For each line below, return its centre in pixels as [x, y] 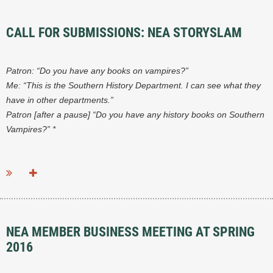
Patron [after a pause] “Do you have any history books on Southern [135, 115]
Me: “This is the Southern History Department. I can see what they [133, 86]
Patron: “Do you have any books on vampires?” [97, 71]
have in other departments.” [60, 100]
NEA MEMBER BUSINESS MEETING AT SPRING [130, 232]
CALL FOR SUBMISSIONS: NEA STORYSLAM [124, 33]
